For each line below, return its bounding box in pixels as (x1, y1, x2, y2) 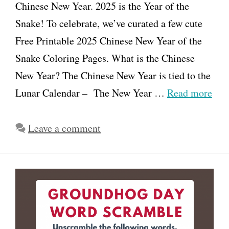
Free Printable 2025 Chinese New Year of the (15, 33, 202, 48)
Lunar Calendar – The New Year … (15, 85, 167, 100)
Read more (167, 85, 212, 100)
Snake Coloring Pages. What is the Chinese (15, 51, 195, 65)
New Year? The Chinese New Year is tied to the (15, 68, 211, 82)
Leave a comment (28, 121, 101, 135)
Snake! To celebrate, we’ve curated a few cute (15, 16, 202, 30)
